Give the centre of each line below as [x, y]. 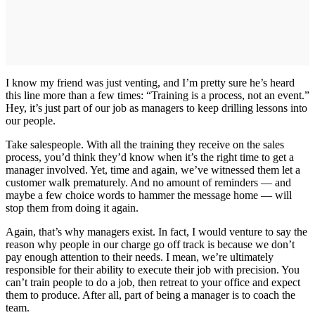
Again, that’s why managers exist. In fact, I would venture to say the [156, 231]
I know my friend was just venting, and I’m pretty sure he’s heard [150, 82]
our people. [31, 120]
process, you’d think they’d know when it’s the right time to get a [150, 157]
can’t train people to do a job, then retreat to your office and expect [153, 282]
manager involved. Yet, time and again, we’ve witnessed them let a [153, 169]
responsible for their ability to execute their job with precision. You [153, 269]
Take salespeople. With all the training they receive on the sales [145, 144]
